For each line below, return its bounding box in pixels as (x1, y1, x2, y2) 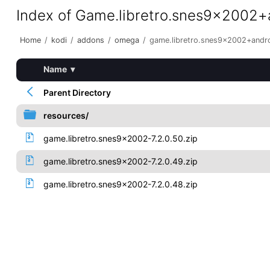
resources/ (43, 110, 89, 121)
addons (77, 36, 104, 45)
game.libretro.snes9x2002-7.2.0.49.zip (43, 156, 198, 166)
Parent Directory (43, 87, 111, 98)
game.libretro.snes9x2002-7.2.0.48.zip (43, 179, 198, 189)
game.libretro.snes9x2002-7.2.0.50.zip (43, 133, 198, 143)
